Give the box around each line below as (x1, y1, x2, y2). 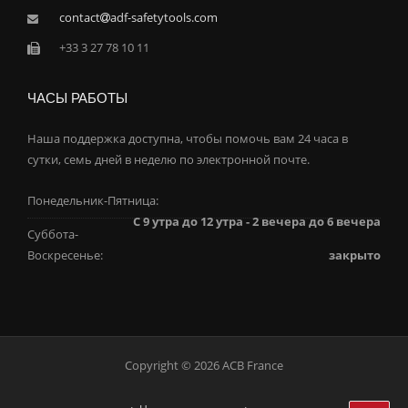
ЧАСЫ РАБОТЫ (27, 90, 127, 107)
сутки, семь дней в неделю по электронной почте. (27, 151, 310, 168)
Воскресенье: (27, 247, 103, 264)
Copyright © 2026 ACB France (125, 356, 283, 373)
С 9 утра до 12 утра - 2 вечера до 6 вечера (133, 212, 381, 229)
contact (59, 9, 100, 26)
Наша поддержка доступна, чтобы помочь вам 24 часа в (27, 130, 348, 148)
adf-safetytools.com (110, 9, 218, 26)
